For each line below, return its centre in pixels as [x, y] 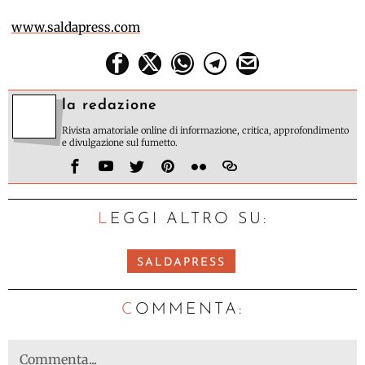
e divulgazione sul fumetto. [120, 143]
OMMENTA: [189, 310]
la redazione [110, 106]
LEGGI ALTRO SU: [189, 219]
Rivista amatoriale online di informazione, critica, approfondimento [205, 130]
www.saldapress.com [76, 27]
